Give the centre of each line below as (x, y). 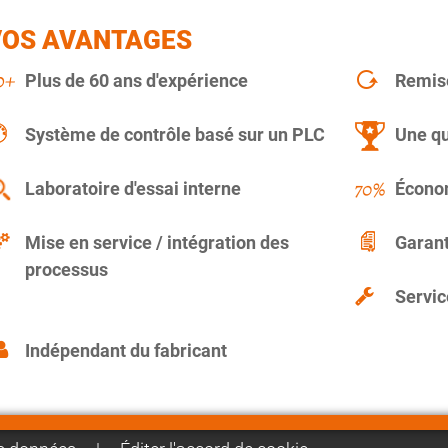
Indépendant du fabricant (126, 351)
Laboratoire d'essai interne (133, 189)
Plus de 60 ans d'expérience (136, 81)
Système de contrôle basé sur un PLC (175, 135)
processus (66, 270)
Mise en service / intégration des (157, 243)
